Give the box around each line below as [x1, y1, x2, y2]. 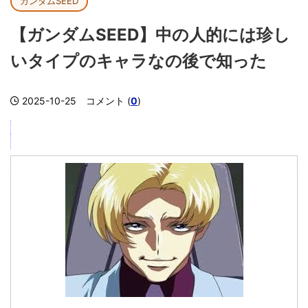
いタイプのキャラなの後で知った [10, 51, 267, 71]
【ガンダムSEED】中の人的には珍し [10, 25, 290, 45]
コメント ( [76, 95, 131, 107]
